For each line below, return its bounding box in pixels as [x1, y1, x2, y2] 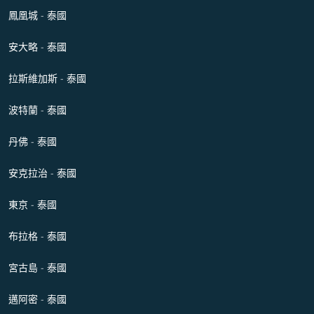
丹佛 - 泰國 [8, 135, 57, 149]
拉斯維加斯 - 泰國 [8, 71, 86, 86]
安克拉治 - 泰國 [8, 166, 76, 180]
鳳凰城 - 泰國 [8, 8, 67, 22]
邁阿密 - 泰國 [8, 292, 67, 306]
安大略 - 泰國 [8, 40, 67, 54]
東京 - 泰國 [8, 198, 57, 212]
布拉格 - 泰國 [8, 229, 67, 243]
